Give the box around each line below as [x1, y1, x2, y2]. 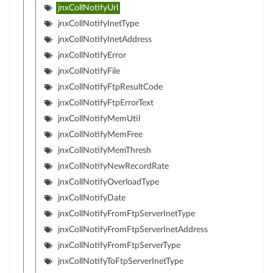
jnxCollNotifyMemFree [57, 130, 143, 139]
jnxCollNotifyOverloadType [57, 177, 159, 186]
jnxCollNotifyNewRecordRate [57, 161, 169, 171]
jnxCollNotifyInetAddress [57, 35, 152, 44]
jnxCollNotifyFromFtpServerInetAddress [57, 225, 208, 234]
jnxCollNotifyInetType [57, 19, 139, 28]
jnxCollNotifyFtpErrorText [57, 98, 154, 107]
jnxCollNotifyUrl [57, 3, 118, 12]
